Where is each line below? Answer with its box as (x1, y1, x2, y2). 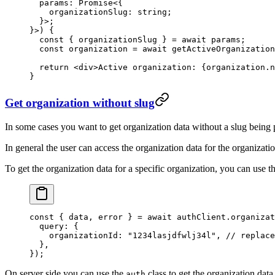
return (29, 62, 69, 72)
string (133, 7, 167, 17)
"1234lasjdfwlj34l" (128, 231, 216, 241)
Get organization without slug (5, 96, 155, 110)
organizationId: (29, 231, 128, 241)
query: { (29, 222, 79, 231)
